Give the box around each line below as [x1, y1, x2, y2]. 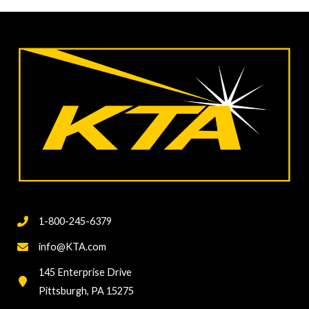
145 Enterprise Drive [39, 266, 132, 279]
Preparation [14, 13, 70, 26]
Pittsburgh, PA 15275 [39, 285, 134, 297]
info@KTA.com [39, 241, 106, 253]
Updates [14, 50, 53, 63]
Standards [14, 32, 61, 44]
